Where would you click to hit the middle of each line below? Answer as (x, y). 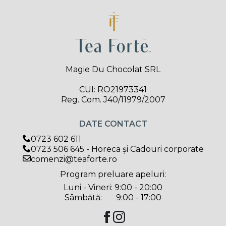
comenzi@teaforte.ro (74, 159)
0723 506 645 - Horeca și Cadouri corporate (117, 149)
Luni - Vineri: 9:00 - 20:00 (113, 187)
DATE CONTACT (113, 124)
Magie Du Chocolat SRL (113, 69)
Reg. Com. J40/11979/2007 (113, 99)
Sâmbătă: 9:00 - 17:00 (113, 197)
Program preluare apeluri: (113, 174)
